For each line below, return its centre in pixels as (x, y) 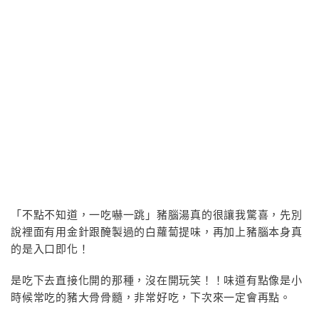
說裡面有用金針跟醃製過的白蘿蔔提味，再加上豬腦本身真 (157, 232)
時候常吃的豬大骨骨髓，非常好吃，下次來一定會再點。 (151, 297)
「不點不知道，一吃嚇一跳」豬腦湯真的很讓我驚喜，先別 (157, 215)
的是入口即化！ (50, 249)
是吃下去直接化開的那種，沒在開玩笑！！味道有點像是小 (157, 280)
